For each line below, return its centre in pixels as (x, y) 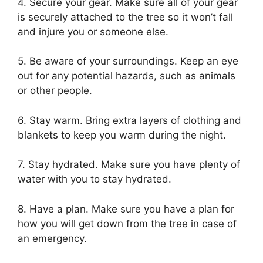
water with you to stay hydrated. (95, 179)
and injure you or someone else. (93, 31)
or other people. (55, 91)
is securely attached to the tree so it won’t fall (125, 17)
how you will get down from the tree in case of (127, 223)
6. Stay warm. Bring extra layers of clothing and (129, 120)
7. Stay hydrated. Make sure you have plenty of (129, 165)
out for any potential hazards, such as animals (127, 76)
